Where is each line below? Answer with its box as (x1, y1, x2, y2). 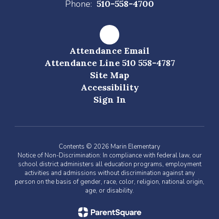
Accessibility (80, 82, 139, 93)
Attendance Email (69, 45, 150, 57)
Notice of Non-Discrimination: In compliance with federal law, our (17, 151, 202, 160)
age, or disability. (85, 186, 134, 196)
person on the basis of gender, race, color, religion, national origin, (15, 177, 204, 187)
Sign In (93, 94, 126, 106)
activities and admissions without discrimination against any (24, 169, 195, 178)
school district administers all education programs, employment (18, 160, 201, 169)
